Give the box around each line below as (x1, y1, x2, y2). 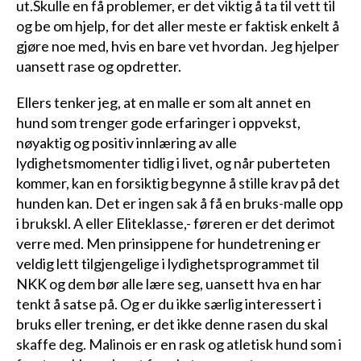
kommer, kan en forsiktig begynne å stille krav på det (16, 174, 340, 193)
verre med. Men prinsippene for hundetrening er (16, 234, 321, 253)
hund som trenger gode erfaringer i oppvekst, (16, 114, 301, 132)
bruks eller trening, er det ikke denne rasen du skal (16, 315, 328, 334)
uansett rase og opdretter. (16, 57, 181, 76)
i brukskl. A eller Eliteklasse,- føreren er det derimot (16, 214, 335, 233)
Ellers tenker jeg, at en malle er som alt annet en (16, 93, 311, 112)
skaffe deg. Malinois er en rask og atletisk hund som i (16, 335, 342, 354)
